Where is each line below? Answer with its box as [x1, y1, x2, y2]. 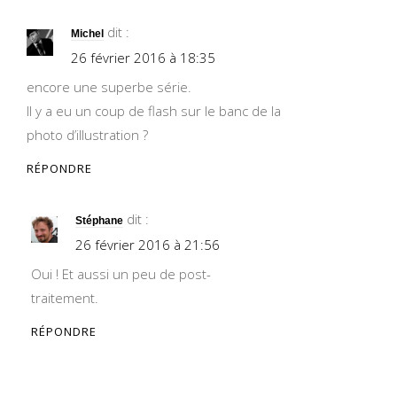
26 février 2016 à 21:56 [75, 236, 220, 253]
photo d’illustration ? [27, 126, 148, 144]
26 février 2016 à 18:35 [71, 49, 215, 66]
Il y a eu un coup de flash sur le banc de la [27, 102, 281, 120]
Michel [71, 27, 104, 40]
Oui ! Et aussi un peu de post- [31, 265, 211, 283]
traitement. [31, 289, 98, 307]
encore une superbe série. [27, 78, 191, 96]
